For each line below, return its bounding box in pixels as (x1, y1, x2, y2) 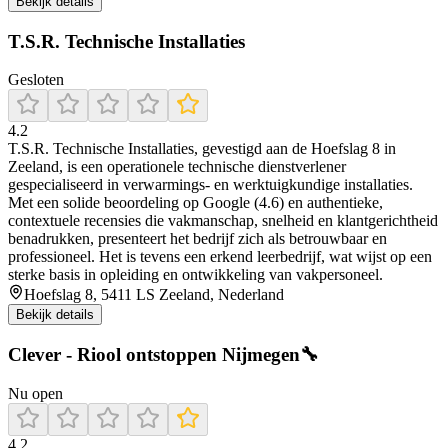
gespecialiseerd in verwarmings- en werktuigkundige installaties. (8, 176, 413, 194)
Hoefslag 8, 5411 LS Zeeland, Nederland (24, 286, 284, 304)
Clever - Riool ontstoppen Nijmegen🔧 (8, 343, 319, 365)
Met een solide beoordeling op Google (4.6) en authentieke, (8, 194, 383, 212)
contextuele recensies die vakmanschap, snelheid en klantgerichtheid (8, 212, 438, 230)
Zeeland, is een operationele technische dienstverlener (8, 158, 346, 176)
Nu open (8, 384, 63, 402)
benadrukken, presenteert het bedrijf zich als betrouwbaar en (8, 230, 387, 248)
